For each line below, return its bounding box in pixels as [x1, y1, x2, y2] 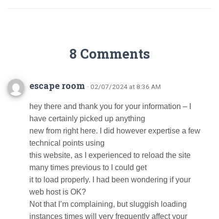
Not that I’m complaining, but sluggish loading [29, 200, 187, 208]
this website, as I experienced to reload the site [29, 151, 191, 159]
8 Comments [69, 45, 150, 62]
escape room [29, 80, 85, 91]
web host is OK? [29, 188, 86, 196]
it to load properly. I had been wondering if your [29, 175, 191, 184]
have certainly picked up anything [29, 114, 145, 123]
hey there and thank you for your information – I [29, 102, 191, 110]
